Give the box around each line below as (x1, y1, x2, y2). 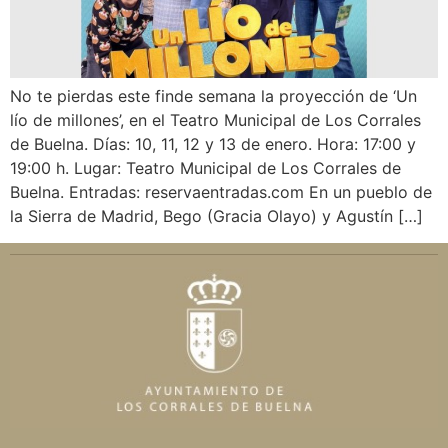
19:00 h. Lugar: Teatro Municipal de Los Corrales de (10, 158, 401, 179)
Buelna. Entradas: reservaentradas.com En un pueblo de (10, 182, 432, 203)
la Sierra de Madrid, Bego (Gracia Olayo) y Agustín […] (10, 206, 423, 227)
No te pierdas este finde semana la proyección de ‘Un (10, 86, 417, 107)
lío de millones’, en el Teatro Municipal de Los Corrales (10, 110, 421, 131)
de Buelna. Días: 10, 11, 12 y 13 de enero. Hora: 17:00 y (10, 134, 416, 155)
